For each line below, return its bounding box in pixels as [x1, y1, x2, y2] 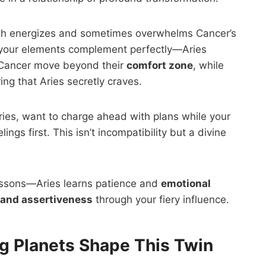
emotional [161, 177, 211, 189]
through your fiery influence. [93, 193, 229, 205]
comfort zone [126, 59, 193, 71]
